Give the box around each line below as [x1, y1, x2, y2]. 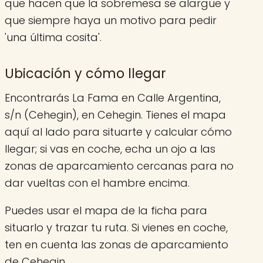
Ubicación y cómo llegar [5, 64, 166, 83]
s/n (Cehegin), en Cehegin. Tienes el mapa [5, 107, 226, 122]
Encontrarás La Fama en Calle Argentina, [5, 90, 221, 105]
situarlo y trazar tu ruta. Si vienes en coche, [5, 220, 228, 235]
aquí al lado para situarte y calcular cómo [5, 124, 232, 139]
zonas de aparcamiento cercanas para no [5, 158, 234, 173]
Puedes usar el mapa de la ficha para [5, 203, 207, 218]
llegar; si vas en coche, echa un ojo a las [5, 141, 215, 156]
